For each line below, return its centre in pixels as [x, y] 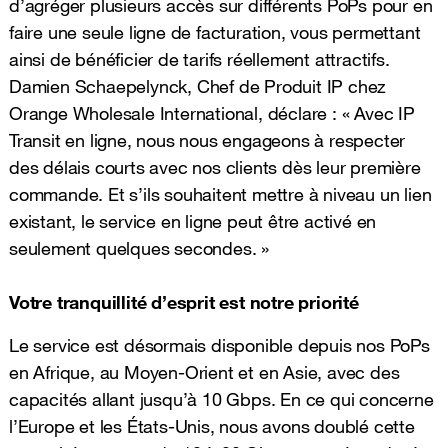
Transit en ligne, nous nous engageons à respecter [207, 139]
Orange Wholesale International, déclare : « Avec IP [212, 112]
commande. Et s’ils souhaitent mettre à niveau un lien [220, 193]
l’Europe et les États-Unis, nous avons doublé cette [212, 425]
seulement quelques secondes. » [139, 247]
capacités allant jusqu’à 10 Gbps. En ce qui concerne [221, 398]
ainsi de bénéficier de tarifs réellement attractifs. [199, 58]
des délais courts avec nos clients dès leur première [215, 166]
